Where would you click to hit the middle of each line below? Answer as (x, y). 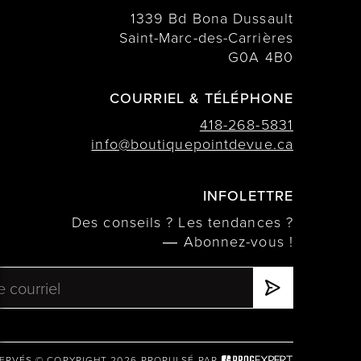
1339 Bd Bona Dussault (212, 18)
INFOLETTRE (248, 196)
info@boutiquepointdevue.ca (192, 144)
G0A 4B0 (261, 57)
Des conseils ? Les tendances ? (183, 222)
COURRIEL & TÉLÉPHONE (201, 98)
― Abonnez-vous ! (228, 241)
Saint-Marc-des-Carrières (206, 37)
